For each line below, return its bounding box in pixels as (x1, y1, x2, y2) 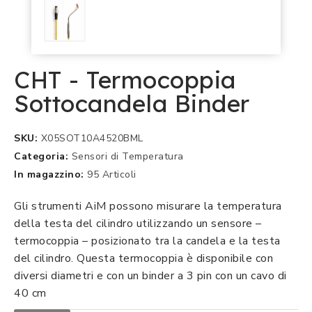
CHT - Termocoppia (14, 64, 236, 95)
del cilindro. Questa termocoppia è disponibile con (14, 250, 273, 266)
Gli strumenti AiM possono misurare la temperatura (14, 198, 282, 214)
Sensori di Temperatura (71, 149, 184, 163)
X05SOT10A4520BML (40, 131, 143, 145)
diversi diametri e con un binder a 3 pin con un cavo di (14, 267, 287, 283)
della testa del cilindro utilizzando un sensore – (14, 215, 262, 231)
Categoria (14, 149, 65, 163)
